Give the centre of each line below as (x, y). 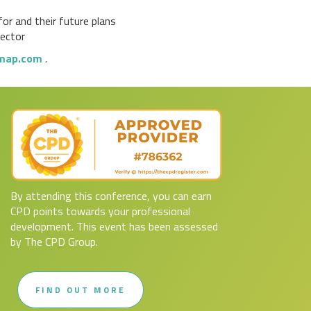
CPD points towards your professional (100, 211)
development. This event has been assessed (114, 226)
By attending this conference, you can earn (111, 195)
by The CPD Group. (54, 241)
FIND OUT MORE (81, 289)
